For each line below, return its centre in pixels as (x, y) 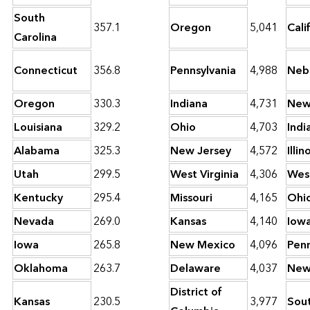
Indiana (189, 104)
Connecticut (46, 71)
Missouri (191, 198)
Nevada (34, 222)
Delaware (195, 269)
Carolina (35, 38)
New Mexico (203, 245)
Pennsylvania (203, 71)
